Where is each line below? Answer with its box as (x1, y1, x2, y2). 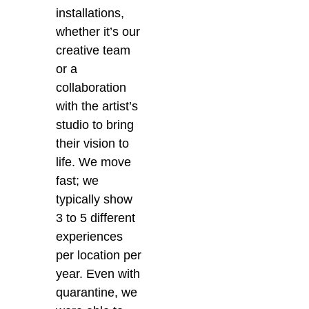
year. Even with (56, 267, 141, 281)
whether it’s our (56, 25, 141, 39)
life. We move (56, 155, 132, 170)
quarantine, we (56, 286, 138, 300)
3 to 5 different (56, 211, 136, 226)
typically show (56, 192, 133, 207)
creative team (56, 43, 131, 58)
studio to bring (56, 118, 134, 132)
